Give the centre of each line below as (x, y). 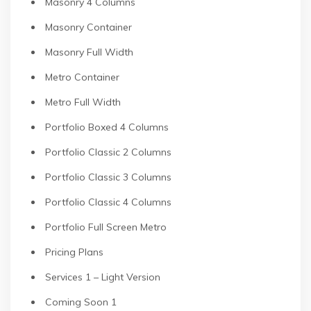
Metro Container (82, 77)
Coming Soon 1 (81, 302)
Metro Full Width (83, 102)
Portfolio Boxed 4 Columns (107, 127)
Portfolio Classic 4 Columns (108, 202)
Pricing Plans (74, 252)
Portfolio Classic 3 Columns (108, 177)
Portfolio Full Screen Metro (106, 227)
